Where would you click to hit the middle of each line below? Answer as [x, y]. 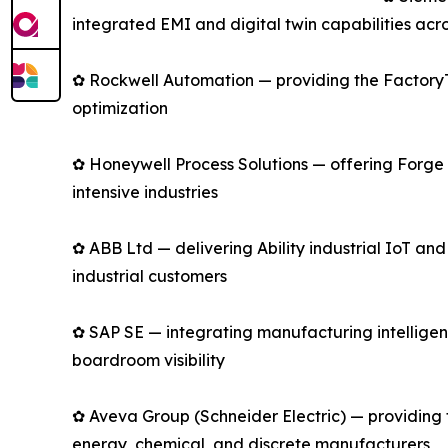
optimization [120, 107]
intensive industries [145, 191]
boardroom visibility [148, 359]
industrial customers [149, 275]
